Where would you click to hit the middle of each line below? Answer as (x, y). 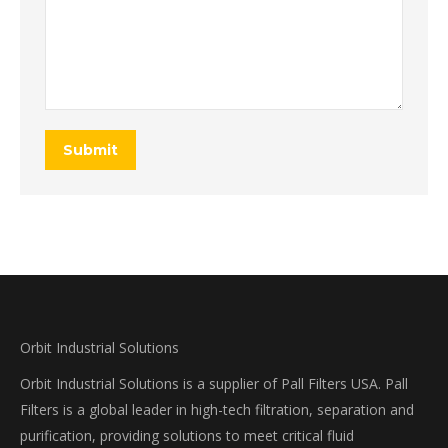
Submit (90, 150)
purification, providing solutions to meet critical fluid (187, 435)
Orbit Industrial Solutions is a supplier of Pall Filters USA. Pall (214, 383)
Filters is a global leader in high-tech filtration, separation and (217, 409)
